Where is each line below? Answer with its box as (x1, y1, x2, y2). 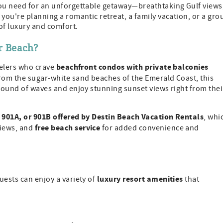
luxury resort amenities (97, 174, 183, 185)
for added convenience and (100, 123, 199, 133)
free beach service (34, 122, 101, 134)
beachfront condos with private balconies (56, 62, 209, 73)
